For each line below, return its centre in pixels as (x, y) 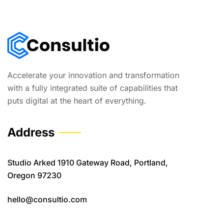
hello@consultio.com (47, 199)
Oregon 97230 (34, 175)
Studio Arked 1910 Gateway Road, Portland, (88, 163)
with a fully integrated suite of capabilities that (93, 88)
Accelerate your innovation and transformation (93, 75)
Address (31, 132)
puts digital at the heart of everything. (77, 101)
